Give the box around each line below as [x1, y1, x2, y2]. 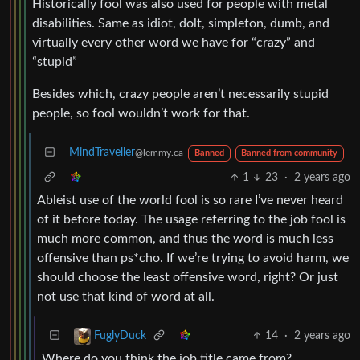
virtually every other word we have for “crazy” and [32, 35, 315, 49]
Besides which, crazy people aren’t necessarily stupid [32, 87, 329, 100]
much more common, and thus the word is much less [37, 231, 333, 245]
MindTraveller [69, 146, 135, 158]
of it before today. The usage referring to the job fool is [37, 212, 346, 226]
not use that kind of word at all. [37, 289, 215, 303]
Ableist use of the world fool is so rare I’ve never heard [37, 193, 343, 207]
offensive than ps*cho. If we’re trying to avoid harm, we [37, 251, 349, 264]
